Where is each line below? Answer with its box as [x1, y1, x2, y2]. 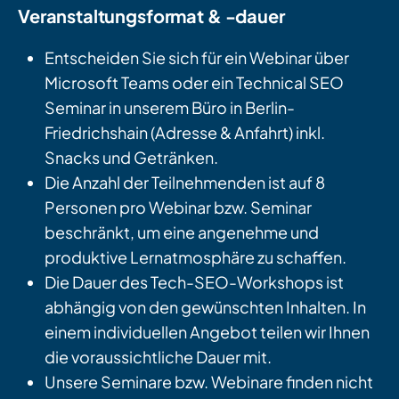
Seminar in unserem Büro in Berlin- [45, 97, 295, 118]
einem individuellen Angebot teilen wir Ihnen [45, 322, 370, 343]
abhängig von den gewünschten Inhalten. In [45, 297, 366, 318]
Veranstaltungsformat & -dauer [18, 4, 289, 28]
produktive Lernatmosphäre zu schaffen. [45, 247, 346, 268]
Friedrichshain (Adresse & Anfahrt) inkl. [45, 122, 325, 143]
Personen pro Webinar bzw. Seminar [45, 197, 312, 218]
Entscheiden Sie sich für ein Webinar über [45, 47, 349, 69]
